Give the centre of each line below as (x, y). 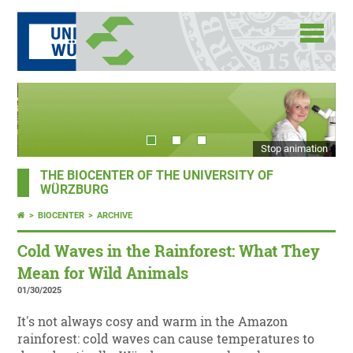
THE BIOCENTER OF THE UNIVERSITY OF (157, 176)
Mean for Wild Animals (103, 273)
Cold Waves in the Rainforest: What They (169, 251)
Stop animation (294, 149)
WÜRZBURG (75, 190)
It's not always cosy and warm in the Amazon (153, 322)
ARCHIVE (115, 216)
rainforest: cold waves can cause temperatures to (166, 339)
